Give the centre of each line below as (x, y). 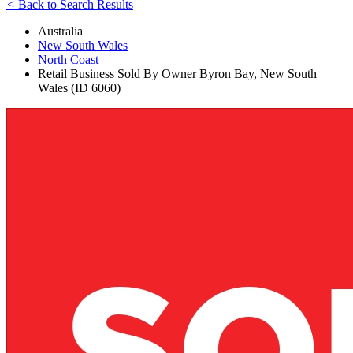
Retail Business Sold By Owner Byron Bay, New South (177, 73)
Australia (60, 31)
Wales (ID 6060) (79, 87)
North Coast (68, 59)
